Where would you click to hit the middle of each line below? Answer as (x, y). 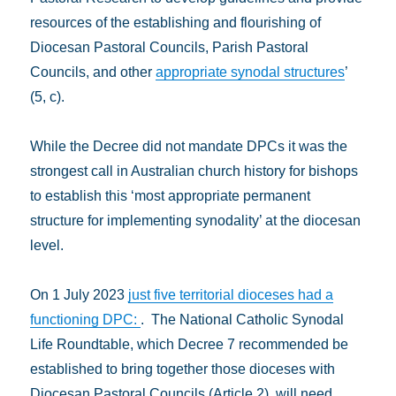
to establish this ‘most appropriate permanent (171, 196)
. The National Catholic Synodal (243, 320)
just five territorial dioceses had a (231, 295)
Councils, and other (93, 72)
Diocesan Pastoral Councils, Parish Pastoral (170, 47)
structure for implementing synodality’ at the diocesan (196, 221)
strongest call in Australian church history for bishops (194, 171)
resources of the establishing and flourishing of (176, 23)
